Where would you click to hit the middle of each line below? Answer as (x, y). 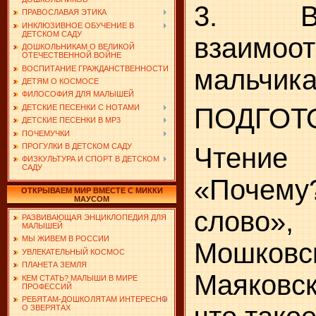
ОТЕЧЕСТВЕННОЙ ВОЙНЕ (72, 55)
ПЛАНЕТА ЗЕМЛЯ (54, 265)
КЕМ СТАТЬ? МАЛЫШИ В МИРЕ (80, 278)
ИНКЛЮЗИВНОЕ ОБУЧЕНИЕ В (78, 25)
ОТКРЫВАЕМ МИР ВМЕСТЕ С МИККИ (92, 190)
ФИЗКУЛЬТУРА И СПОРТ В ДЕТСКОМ (91, 159)
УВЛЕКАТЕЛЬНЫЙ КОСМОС (73, 251)
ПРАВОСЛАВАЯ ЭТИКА (64, 12)
